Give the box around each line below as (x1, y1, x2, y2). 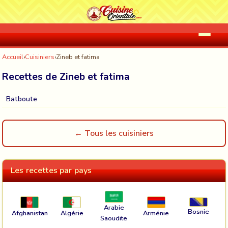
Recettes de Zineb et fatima (2, 70, 130, 83)
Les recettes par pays (11, 165, 92, 176)
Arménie (143, 208, 169, 218)
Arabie (103, 203, 124, 213)
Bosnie (187, 207, 209, 217)
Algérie (60, 208, 83, 218)
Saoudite (100, 214, 128, 223)
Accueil (2, 52, 23, 62)
